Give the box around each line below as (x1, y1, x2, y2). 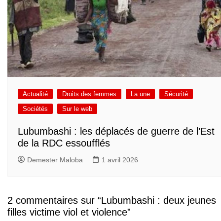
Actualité (23, 90, 48, 98)
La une (131, 90, 150, 98)
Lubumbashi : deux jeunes (101, 195, 216, 206)
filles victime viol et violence (7, 207, 127, 218)
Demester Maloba (27, 155, 83, 164)
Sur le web (62, 105, 92, 112)
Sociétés (23, 105, 48, 112)
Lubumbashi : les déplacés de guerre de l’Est (18, 125, 215, 137)
